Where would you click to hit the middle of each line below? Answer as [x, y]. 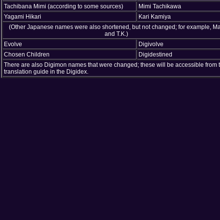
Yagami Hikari [23, 16]
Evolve [13, 44]
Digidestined [155, 54]
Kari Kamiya [155, 16]
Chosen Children [27, 54]
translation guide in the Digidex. [46, 71]
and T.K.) [116, 34]
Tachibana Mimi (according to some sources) [64, 6]
